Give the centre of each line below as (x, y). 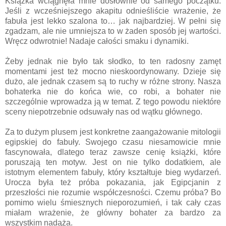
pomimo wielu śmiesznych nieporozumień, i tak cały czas (113, 202)
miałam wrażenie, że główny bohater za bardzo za (113, 212)
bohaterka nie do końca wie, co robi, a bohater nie (113, 91)
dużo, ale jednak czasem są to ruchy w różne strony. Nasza (113, 81)
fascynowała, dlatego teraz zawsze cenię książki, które (113, 152)
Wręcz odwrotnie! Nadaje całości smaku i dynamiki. (97, 41)
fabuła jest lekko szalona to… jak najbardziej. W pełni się (113, 21)
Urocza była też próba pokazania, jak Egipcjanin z (113, 182)
